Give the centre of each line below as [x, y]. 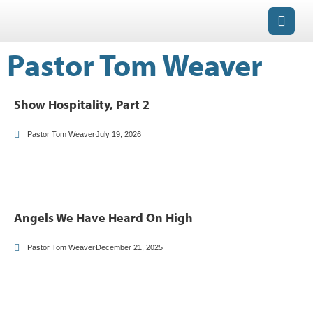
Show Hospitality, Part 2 [82, 104]
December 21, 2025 [129, 247]
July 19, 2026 [118, 134]
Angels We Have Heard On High [103, 218]
